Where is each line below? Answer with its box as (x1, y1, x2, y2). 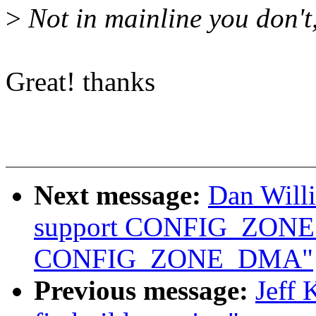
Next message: (34, 180, 208, 211)
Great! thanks (6, 66, 155, 97)
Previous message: (34, 275, 255, 306)
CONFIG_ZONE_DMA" (34, 243, 313, 274)
